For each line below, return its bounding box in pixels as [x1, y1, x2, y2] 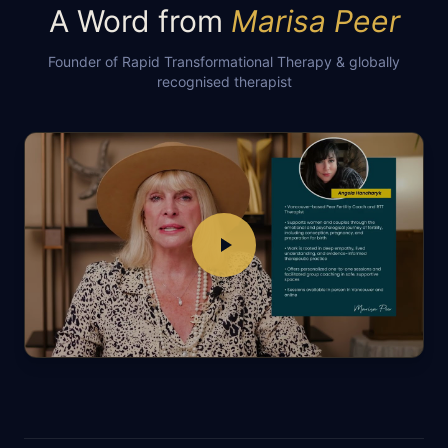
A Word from [48, 3, 231, 39]
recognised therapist [156, 73, 292, 90]
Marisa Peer [230, 3, 400, 39]
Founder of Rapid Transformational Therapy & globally [48, 53, 400, 70]
